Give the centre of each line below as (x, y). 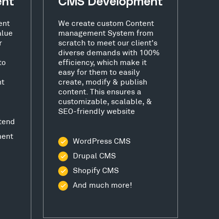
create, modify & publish (103, 81)
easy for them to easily (99, 71)
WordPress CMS (102, 140)
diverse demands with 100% (109, 52)
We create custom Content (106, 22)
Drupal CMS (94, 155)
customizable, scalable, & (105, 101)
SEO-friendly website (97, 110)
